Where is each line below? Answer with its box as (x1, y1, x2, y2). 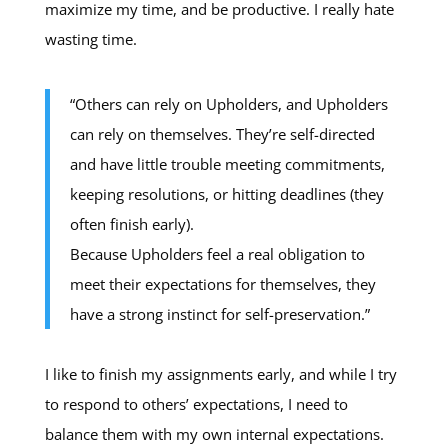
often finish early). (69, 214, 194, 234)
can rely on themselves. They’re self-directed (69, 124, 375, 144)
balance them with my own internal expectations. (44, 424, 384, 444)
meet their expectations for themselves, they (69, 274, 376, 294)
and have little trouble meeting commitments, (69, 154, 385, 174)
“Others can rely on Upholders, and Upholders (69, 94, 388, 114)
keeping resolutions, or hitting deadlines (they (69, 184, 384, 204)
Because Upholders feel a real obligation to (69, 244, 365, 264)
